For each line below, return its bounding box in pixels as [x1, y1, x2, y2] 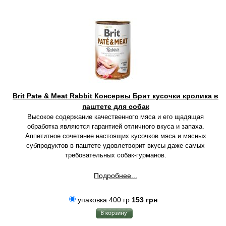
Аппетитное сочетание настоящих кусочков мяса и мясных [25, 132, 206, 140]
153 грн [131, 196, 157, 204]
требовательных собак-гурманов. [65, 151, 166, 159]
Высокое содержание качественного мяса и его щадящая [27, 113, 204, 121]
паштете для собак [82, 102, 149, 110]
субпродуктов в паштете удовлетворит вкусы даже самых [26, 142, 205, 149]
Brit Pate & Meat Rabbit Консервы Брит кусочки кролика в [13, 92, 218, 100]
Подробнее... [94, 172, 137, 180]
